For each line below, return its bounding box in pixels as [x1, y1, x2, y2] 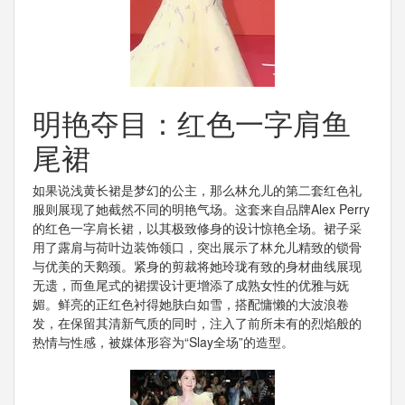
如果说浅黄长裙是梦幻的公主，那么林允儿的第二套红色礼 [33, 180, 362, 199]
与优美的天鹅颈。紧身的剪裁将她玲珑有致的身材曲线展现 [33, 256, 362, 275]
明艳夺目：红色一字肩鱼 [33, 100, 351, 143]
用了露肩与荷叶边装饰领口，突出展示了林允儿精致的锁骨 [33, 237, 362, 256]
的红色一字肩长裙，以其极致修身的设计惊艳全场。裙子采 [33, 218, 362, 237]
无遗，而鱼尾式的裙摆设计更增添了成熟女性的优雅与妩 [33, 275, 349, 294]
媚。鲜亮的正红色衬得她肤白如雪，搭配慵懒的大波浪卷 [33, 294, 349, 313]
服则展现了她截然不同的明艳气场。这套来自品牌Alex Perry [33, 199, 370, 218]
